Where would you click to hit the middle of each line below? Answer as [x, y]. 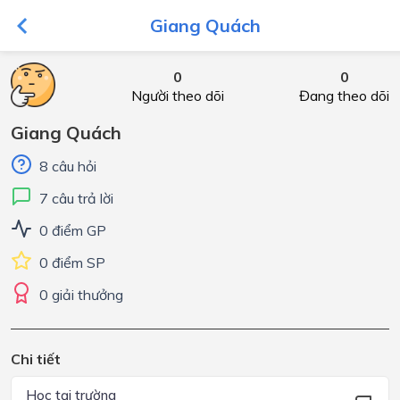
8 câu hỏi [68, 166]
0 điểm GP [73, 230]
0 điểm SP [72, 262]
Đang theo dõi [344, 96]
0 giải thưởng [81, 295]
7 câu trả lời [76, 198]
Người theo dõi [177, 96]
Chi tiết [36, 358]
